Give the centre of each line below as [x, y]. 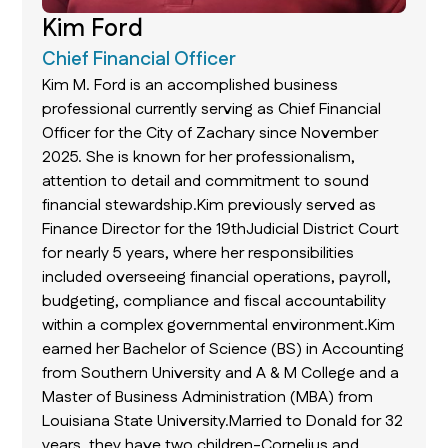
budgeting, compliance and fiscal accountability [214, 302]
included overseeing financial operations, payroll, [217, 278]
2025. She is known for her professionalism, [199, 158]
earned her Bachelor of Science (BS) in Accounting [223, 350]
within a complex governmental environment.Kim [219, 326]
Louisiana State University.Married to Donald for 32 [223, 422]
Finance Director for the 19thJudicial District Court [221, 230]
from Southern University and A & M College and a [221, 374]
